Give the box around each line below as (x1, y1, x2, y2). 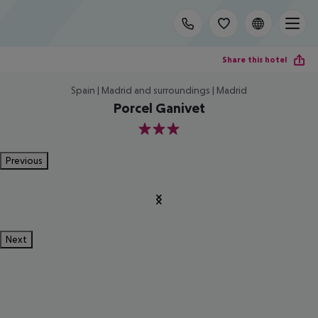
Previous (6, 155, 43, 166)
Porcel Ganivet (113, 100, 205, 116)
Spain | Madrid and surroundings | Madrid (71, 84, 247, 96)
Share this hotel (222, 54, 287, 65)
